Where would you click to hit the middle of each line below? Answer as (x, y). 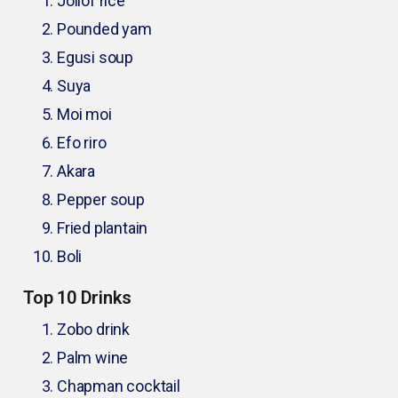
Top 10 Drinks (77, 298)
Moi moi (84, 115)
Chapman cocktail (119, 386)
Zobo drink (93, 330)
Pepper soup (101, 200)
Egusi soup (95, 58)
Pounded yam (104, 29)
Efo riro (82, 143)
